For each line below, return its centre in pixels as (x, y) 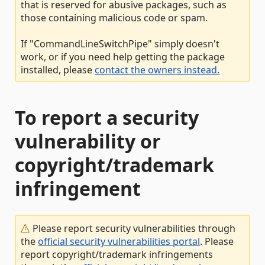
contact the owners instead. (157, 70)
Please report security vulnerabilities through (133, 228)
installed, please (58, 70)
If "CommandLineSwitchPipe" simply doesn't (120, 44)
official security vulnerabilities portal (119, 241)
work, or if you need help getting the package (123, 57)
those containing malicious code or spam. (114, 18)
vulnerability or (88, 141)
